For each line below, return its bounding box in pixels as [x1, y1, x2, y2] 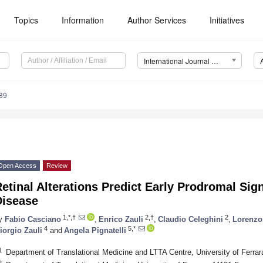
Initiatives [210, 14, 245, 26]
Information [62, 14, 104, 26]
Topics [14, 14, 39, 26]
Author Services [127, 14, 187, 26]
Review [46, 162, 68, 170]
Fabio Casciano [5, 214, 61, 224]
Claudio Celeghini [158, 214, 223, 224]
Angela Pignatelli [64, 225, 126, 235]
